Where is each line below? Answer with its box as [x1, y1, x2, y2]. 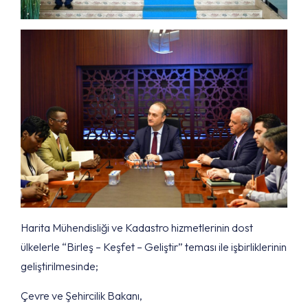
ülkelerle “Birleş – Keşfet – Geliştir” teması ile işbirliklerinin [21, 239, 287, 254]
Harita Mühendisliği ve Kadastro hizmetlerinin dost [21, 220, 253, 234]
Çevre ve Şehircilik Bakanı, [21, 288, 142, 302]
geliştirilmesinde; [21, 258, 98, 273]
